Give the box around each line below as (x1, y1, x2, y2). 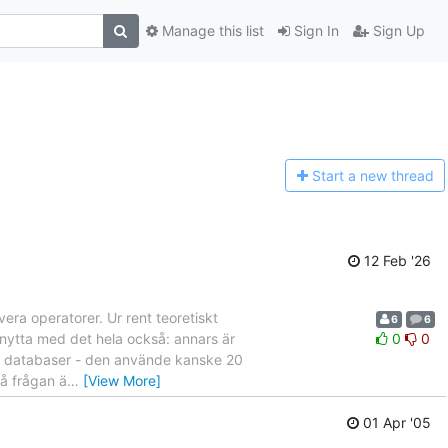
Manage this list (157, 22, 264, 40)
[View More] (83, 371, 161, 389)
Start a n (311, 167, 368, 185)
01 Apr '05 (359, 414, 431, 432)
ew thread (367, 167, 434, 185)
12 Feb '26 (360, 251, 431, 269)
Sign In (289, 22, 339, 40)
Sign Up (368, 22, 425, 40)
